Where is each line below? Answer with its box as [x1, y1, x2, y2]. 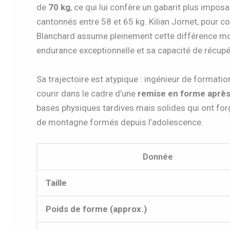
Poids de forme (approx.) [46, 203, 147, 214]
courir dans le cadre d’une [36, 88, 138, 99]
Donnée [142, 151, 173, 162]
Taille [46, 177, 67, 188]
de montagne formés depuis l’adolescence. [36, 117, 203, 127]
